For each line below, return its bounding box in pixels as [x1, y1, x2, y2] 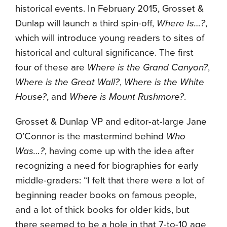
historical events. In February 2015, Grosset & [15, 3, 204, 14]
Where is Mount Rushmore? [69, 91, 184, 102]
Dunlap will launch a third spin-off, [15, 18, 157, 29]
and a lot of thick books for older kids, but [15, 204, 190, 215]
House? [15, 91, 47, 102]
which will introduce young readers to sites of [15, 32, 204, 44]
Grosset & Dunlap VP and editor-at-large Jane [15, 116, 207, 127]
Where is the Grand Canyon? [87, 62, 208, 73]
